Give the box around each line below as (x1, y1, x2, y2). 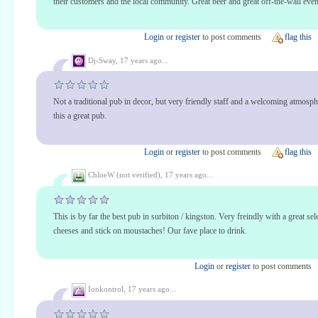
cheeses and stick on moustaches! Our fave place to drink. (53, 225, 247, 236)
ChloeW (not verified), (86, 170, 165, 179)
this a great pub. (53, 111, 106, 121)
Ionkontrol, (86, 285, 128, 294)
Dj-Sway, (86, 55, 120, 65)
